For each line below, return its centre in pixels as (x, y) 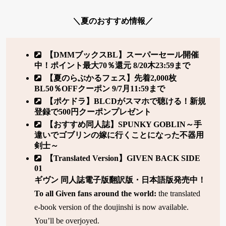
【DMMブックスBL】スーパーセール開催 (122, 54)
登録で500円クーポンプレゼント (93, 111)
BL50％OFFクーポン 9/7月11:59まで (100, 88)
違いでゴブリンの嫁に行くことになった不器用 (119, 135)
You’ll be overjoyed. (67, 220)
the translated (178, 193)
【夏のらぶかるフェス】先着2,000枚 (111, 78)
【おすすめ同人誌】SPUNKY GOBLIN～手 (124, 124)
